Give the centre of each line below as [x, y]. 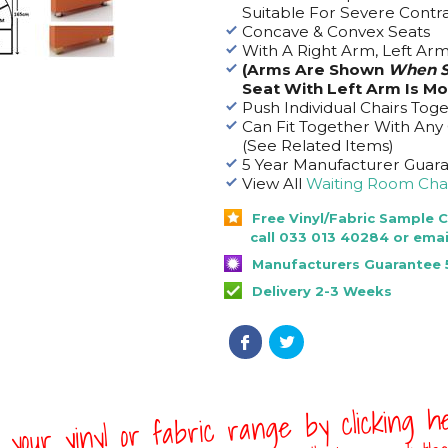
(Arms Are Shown [314, 69]
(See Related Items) [317, 145]
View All [273, 183]
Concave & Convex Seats [335, 31]
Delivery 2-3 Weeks [322, 291]
